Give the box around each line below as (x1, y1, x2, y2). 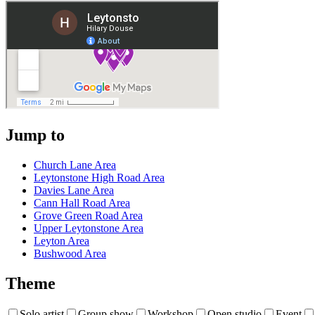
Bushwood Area (34, 247, 106, 259)
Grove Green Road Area (34, 209, 143, 221)
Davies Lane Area (34, 184, 114, 196)
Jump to (6, 125, 65, 144)
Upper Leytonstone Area (34, 221, 143, 234)
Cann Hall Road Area (34, 196, 130, 209)
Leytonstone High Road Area (34, 171, 165, 184)
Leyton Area (34, 234, 89, 247)
